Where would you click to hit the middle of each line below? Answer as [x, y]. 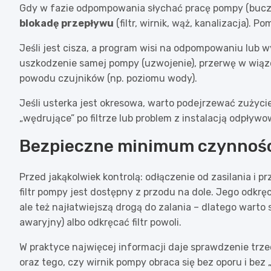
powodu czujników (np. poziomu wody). [108, 78]
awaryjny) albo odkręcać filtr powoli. [100, 222]
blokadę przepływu [67, 23]
